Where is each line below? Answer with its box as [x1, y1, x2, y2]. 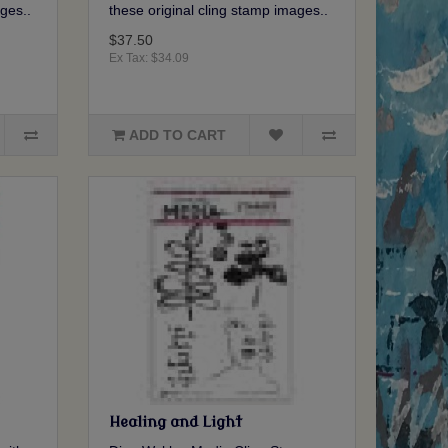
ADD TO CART [129, 127, 227, 144]
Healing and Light [109, 414, 243, 432]
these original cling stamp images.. [109, 2, 329, 19]
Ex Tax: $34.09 [109, 51, 190, 66]
